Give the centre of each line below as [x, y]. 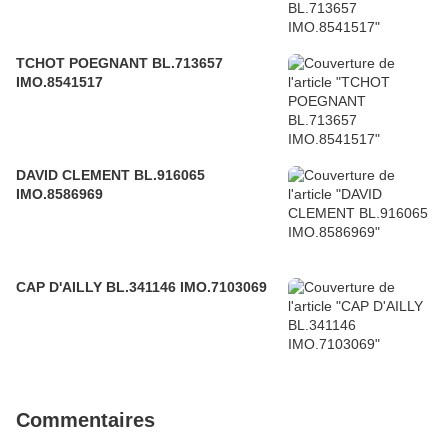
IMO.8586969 [59, 194]
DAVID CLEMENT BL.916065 [110, 175]
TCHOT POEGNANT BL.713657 [119, 63]
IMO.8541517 [59, 82]
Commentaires [85, 420]
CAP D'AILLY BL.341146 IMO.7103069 [223, 287]
